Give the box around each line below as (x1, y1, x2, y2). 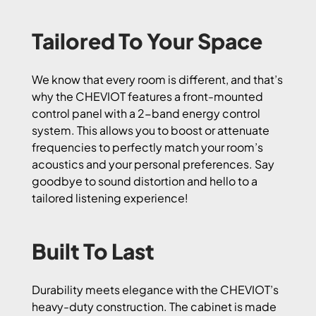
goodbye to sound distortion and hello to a (32, 173, 257, 188)
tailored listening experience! (32, 190, 188, 205)
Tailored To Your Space (32, 27, 262, 54)
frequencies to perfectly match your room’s (32, 139, 263, 154)
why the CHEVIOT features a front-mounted (32, 88, 263, 104)
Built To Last (32, 237, 154, 265)
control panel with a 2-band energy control (32, 105, 260, 121)
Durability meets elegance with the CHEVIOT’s (32, 281, 279, 297)
